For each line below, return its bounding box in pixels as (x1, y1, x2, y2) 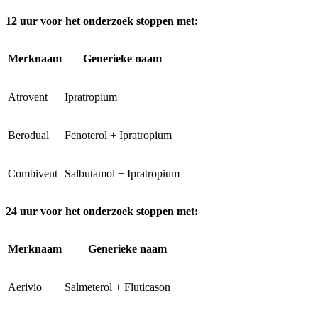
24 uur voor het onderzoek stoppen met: (6, 205, 198, 218)
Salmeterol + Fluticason (65, 281, 170, 294)
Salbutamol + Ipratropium (65, 168, 180, 180)
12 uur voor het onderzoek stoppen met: (6, 15, 198, 28)
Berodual (8, 129, 49, 142)
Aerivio (8, 281, 42, 294)
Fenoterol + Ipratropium (65, 129, 172, 142)
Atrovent (8, 91, 48, 104)
